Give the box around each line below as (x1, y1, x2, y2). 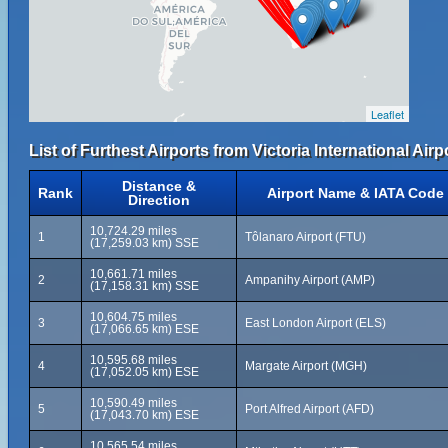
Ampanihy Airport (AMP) (245, 273, 375, 287)
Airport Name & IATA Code (266, 185, 444, 201)
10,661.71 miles (90, 267, 177, 281)
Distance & (122, 178, 196, 194)
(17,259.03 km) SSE (90, 236, 199, 250)
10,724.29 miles (90, 224, 177, 238)
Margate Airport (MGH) (245, 359, 367, 373)
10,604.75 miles (90, 310, 177, 324)
